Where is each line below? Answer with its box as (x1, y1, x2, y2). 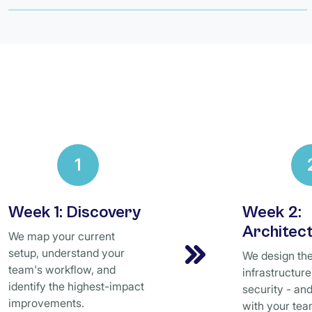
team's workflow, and (8, 263, 116, 276)
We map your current (8, 229, 115, 243)
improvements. (8, 296, 84, 310)
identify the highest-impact (8, 279, 144, 293)
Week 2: (242, 203, 302, 222)
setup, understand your (8, 246, 125, 260)
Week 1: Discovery (8, 203, 141, 222)
